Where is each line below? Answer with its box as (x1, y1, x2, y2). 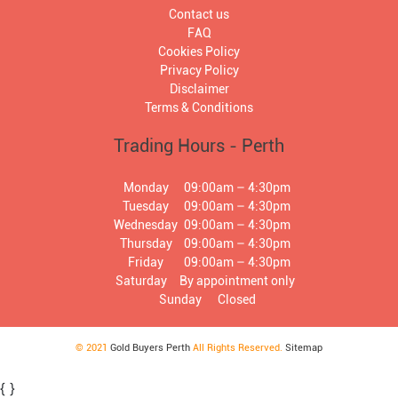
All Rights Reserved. (190, 341, 285, 354)
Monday (123, 179, 169, 195)
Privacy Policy (159, 62, 239, 77)
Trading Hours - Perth (114, 134, 284, 156)
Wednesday (114, 217, 178, 232)
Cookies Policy (158, 44, 240, 59)
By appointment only (179, 273, 295, 288)
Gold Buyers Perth (110, 341, 190, 354)
